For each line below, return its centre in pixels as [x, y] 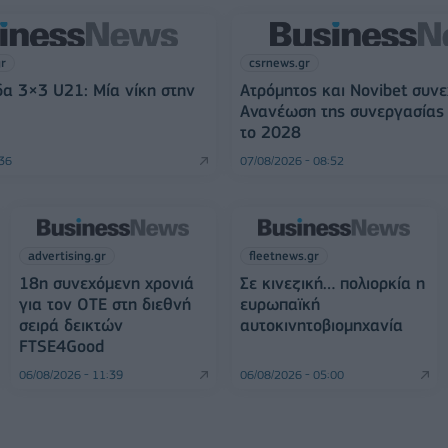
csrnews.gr [279, 62]
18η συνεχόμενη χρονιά [106, 283]
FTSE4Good [61, 346]
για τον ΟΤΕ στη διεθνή [104, 304]
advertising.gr [66, 255]
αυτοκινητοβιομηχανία [321, 325]
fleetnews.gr [283, 255]
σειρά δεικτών [70, 325]
